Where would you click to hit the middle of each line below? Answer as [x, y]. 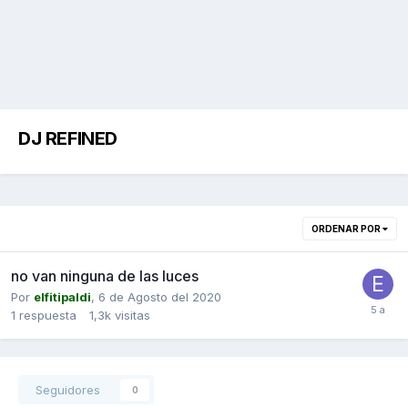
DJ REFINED [68, 138]
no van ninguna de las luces [105, 275]
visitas [133, 315]
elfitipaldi [62, 296]
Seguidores [68, 389]
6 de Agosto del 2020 [160, 296]
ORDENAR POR [347, 228]
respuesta [48, 315]
